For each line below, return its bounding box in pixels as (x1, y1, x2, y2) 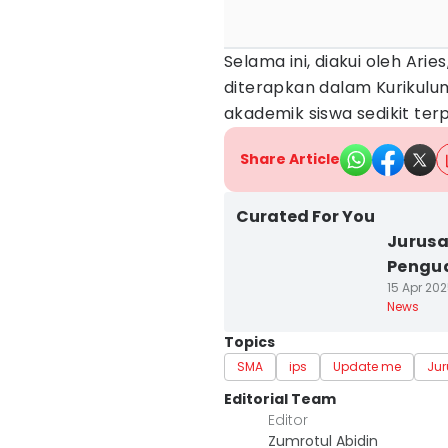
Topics (224, 332, 275, 352)
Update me (333, 358, 401, 375)
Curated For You (236, 205, 375, 228)
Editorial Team (224, 389, 336, 409)
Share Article (240, 149, 340, 169)
